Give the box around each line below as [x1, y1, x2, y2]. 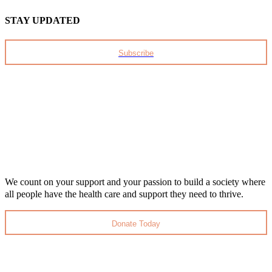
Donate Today [112, 219, 160, 228]
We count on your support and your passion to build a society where [5, 176, 265, 187]
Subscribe [118, 49, 154, 58]
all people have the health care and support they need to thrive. [5, 188, 243, 199]
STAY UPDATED [5, 15, 80, 25]
